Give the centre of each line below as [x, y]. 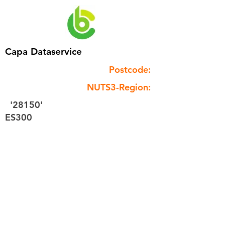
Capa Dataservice [43, 51]
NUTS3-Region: [119, 87]
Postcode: [130, 70]
